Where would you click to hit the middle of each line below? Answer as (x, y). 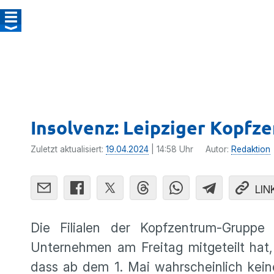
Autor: (218, 149)
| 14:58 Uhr (171, 149)
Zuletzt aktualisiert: (68, 149)
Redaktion (251, 149)
